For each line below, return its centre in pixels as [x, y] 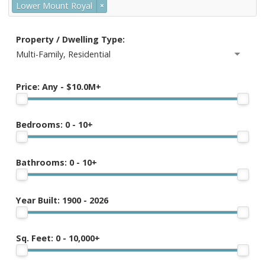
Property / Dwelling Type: [70, 39]
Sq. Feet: [36, 238]
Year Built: [39, 200]
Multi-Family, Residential [63, 54]
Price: [29, 87]
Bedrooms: [41, 125]
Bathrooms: [43, 162]
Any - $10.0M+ [72, 87]
